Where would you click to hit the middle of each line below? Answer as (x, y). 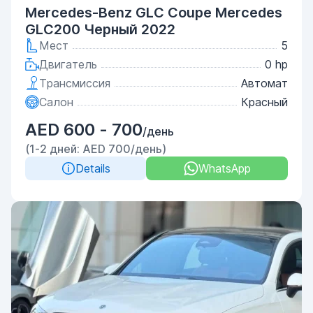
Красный (264, 102)
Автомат (264, 83)
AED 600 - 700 (84, 130)
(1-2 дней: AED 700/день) (96, 149)
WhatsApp (224, 168)
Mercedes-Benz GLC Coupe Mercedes (154, 13)
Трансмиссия (75, 83)
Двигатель (68, 64)
